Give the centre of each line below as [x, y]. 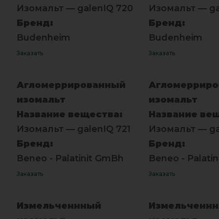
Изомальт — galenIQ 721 [73, 129]
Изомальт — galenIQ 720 [75, 8]
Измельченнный [59, 206]
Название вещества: [69, 114]
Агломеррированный [71, 85]
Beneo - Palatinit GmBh [70, 158]
